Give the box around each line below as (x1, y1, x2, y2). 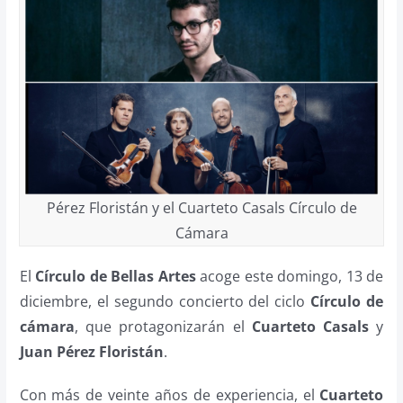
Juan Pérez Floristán (19, 342, 164, 363)
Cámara (175, 223, 228, 244)
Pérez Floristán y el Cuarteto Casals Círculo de (46, 198, 357, 219)
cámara (19, 317, 75, 337)
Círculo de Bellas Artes (35, 266, 196, 287)
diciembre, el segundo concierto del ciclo (19, 291, 311, 312)
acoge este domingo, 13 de (195, 266, 384, 287)
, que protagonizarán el (74, 317, 252, 337)
